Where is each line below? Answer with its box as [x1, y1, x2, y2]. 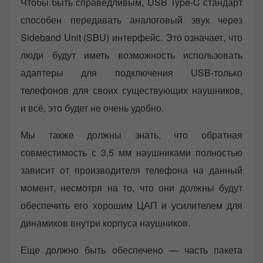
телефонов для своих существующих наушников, [21, 83, 242, 97]
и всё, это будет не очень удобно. [21, 100, 164, 114]
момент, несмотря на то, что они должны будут [21, 180, 242, 194]
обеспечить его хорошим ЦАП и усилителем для [21, 198, 242, 212]
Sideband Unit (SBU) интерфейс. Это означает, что [21, 30, 242, 44]
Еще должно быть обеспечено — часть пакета [21, 242, 242, 257]
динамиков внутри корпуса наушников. [21, 215, 190, 230]
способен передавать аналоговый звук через [21, 12, 242, 26]
